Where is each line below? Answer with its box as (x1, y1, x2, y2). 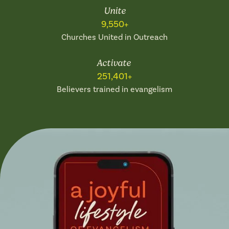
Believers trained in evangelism (57, 84, 172, 95)
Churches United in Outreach (61, 32, 168, 43)
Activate (96, 57, 133, 68)
